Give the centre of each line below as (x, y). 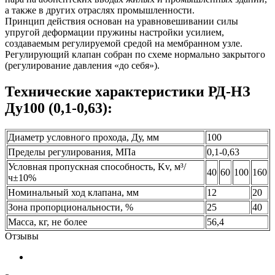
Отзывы (22, 236)
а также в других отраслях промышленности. (100, 10)
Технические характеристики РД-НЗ (128, 91)
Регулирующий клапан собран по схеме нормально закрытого (135, 54)
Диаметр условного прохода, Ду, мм (83, 137)
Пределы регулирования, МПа (72, 152)
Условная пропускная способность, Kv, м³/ (97, 166)
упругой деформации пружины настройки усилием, (114, 32)
